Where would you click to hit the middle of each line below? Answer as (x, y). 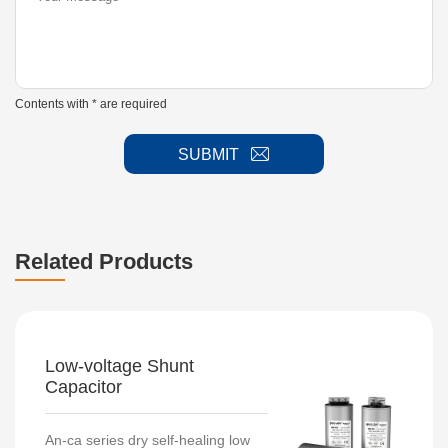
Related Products (104, 262)
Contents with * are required (91, 104)
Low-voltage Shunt (119, 366)
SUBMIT (208, 154)
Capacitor (83, 387)
